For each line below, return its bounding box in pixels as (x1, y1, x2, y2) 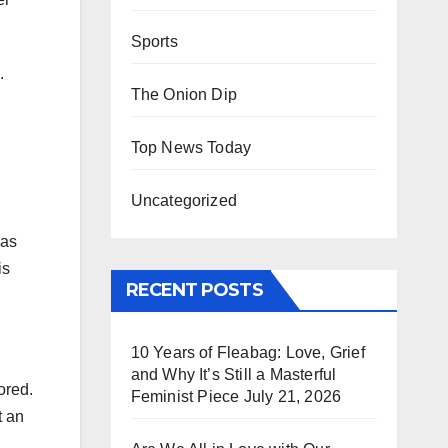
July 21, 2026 (243, 388, 342, 405)
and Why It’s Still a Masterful (130, 366, 337, 383)
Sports (130, 33, 178, 50)
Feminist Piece (130, 388, 240, 405)
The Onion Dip (130, 86, 238, 103)
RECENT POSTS (125, 279, 263, 301)
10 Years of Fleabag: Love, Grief (130, 344, 365, 361)
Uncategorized (130, 192, 238, 209)
